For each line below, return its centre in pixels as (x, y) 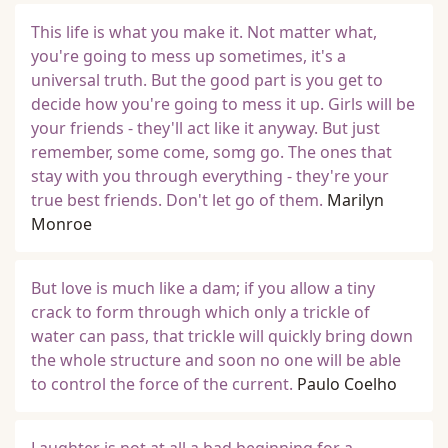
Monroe (61, 224)
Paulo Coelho (347, 384)
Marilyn (355, 200)
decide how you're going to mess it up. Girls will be (223, 104)
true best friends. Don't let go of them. (177, 200)
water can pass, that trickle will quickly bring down (222, 336)
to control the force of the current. (162, 384)
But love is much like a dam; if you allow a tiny (203, 288)
